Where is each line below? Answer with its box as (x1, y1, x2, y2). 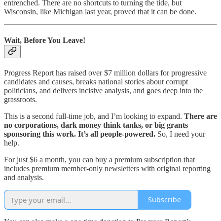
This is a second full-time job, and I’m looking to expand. (4, 111, 184, 120)
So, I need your (155, 129, 205, 138)
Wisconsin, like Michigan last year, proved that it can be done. (4, 7, 196, 16)
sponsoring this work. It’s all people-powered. (4, 129, 155, 138)
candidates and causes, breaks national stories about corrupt (4, 77, 188, 86)
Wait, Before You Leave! (4, 36, 85, 44)
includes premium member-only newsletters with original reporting (4, 164, 211, 173)
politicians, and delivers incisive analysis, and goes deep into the (4, 86, 203, 95)
